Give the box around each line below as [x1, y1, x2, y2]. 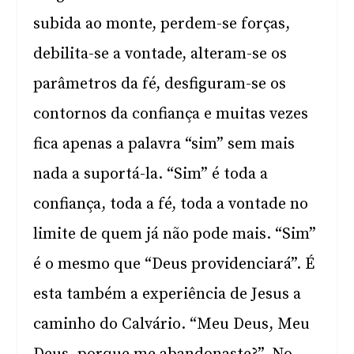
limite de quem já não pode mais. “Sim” [33, 224, 317, 244]
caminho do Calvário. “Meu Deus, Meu [33, 314, 311, 334]
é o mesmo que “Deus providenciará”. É [33, 254, 315, 274]
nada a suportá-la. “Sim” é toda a [33, 164, 269, 184]
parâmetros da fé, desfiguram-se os [33, 74, 287, 94]
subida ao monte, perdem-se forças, [33, 14, 291, 34]
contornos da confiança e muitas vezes [33, 104, 309, 124]
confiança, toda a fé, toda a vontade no [33, 194, 309, 214]
